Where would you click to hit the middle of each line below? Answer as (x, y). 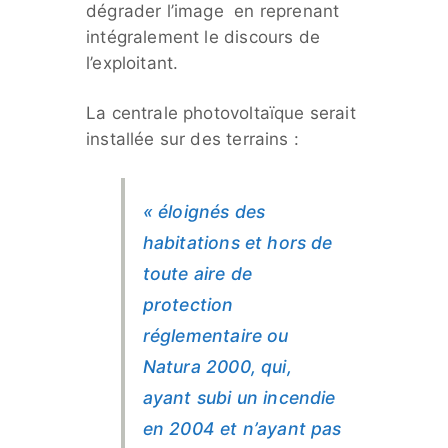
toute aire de (197, 273)
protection (188, 304)
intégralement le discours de (203, 37)
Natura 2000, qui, (217, 366)
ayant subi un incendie (239, 397)
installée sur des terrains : (192, 139)
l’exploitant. (132, 63)
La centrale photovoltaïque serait (221, 113)
